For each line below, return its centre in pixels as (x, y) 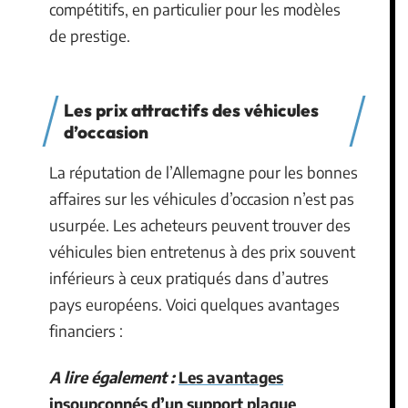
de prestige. (90, 36)
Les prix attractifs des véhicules (191, 110)
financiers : (86, 330)
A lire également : (112, 377)
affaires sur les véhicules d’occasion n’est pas (202, 198)
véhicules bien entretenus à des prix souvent (202, 251)
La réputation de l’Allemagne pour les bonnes (204, 172)
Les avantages (231, 377)
